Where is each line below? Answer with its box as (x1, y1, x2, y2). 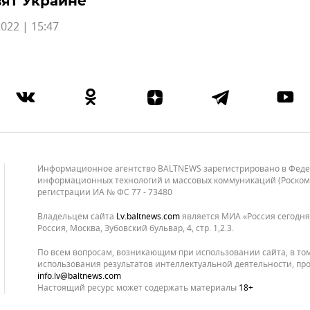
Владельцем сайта (37, 210, 116, 223)
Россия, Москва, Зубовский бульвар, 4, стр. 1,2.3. (37, 221, 234, 235)
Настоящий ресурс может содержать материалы (37, 281, 239, 294)
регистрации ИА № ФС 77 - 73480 (37, 185, 172, 199)
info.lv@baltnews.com (37, 269, 121, 282)
